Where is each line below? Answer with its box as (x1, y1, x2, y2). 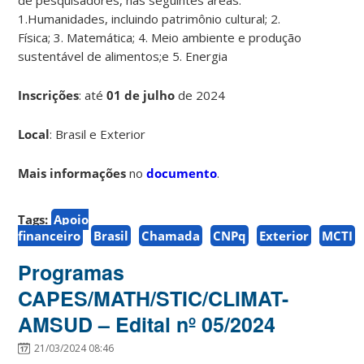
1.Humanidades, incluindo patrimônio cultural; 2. (18, 10, 281, 27)
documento (146, 164, 218, 181)
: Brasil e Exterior (50, 125, 146, 142)
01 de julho (106, 86, 179, 103)
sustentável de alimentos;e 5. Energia (18, 47, 228, 64)
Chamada (141, 227, 201, 244)
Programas (18, 257, 125, 287)
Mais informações (18, 164, 127, 181)
